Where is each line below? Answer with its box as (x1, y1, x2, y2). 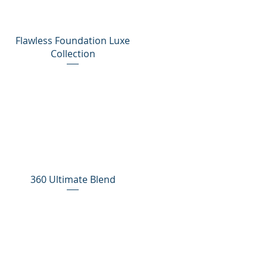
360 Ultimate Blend (30, 172, 116, 186)
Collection (50, 46, 95, 60)
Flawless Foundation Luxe (15, 33, 131, 47)
